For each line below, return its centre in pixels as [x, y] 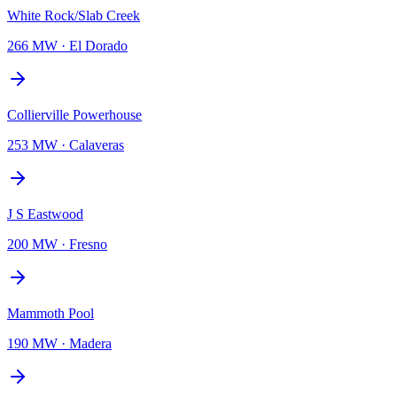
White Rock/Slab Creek [74, 15]
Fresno [88, 244]
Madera [90, 343]
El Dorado [98, 45]
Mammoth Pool [51, 313]
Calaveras [97, 144]
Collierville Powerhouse [74, 114]
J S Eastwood [45, 214]
